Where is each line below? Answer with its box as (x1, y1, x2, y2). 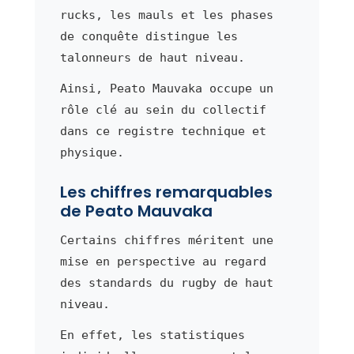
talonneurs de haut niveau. (59, 50, 245, 65)
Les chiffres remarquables (59, 180, 273, 203)
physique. (59, 145, 124, 160)
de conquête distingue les (59, 28, 238, 43)
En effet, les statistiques (59, 327, 245, 342)
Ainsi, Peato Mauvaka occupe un (59, 81, 273, 96)
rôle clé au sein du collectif (59, 102, 266, 117)
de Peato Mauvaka (59, 199, 213, 222)
